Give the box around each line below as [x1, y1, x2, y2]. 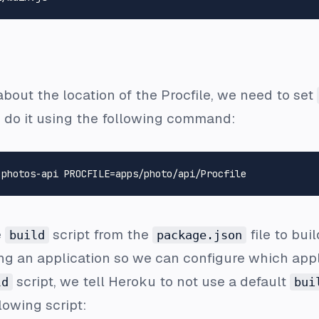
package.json [157, 227, 242, 242]
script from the [49, 225, 152, 244]
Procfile [161, 85, 211, 104]
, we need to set [211, 85, 317, 104]
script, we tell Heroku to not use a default [13, 272, 290, 291]
